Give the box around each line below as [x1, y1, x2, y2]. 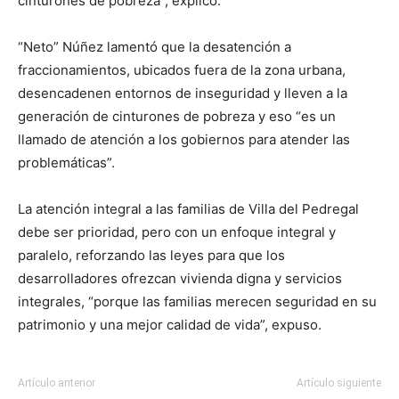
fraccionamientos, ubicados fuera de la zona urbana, [18, 61, 346, 78]
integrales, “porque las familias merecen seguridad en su [18, 292, 377, 310]
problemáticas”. [18, 153, 115, 171]
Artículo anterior [18, 376, 95, 389]
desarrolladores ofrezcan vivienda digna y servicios [18, 269, 342, 287]
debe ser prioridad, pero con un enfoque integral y [18, 223, 336, 240]
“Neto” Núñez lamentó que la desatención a [18, 37, 291, 55]
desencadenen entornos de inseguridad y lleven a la [18, 84, 347, 102]
